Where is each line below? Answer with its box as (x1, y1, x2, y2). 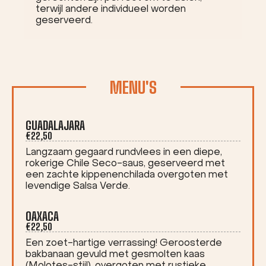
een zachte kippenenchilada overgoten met (26, 170, 228, 180)
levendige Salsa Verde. (26, 182, 130, 191)
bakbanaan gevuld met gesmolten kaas (26, 250, 205, 259)
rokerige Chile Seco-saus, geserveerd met (26, 159, 225, 169)
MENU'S (109, 77, 157, 97)
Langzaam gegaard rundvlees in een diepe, (26, 148, 222, 157)
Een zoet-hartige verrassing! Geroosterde (26, 239, 222, 248)
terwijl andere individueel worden (36, 5, 186, 14)
